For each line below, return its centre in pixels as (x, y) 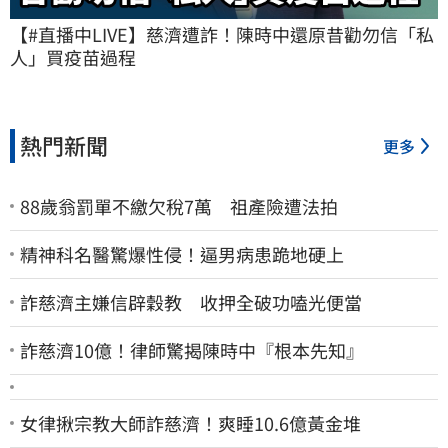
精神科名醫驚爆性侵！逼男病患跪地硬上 (182, 253)
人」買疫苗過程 (73, 56)
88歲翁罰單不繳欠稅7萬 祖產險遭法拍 (179, 205)
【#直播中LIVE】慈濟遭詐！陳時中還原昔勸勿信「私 (222, 33)
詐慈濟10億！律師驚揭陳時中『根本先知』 (192, 349)
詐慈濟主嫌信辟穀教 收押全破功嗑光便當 (191, 301)
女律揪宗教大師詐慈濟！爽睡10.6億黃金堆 (190, 422)
